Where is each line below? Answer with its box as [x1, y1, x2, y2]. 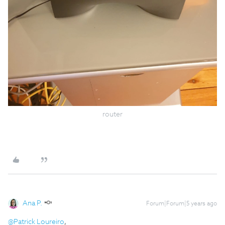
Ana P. [23, 199, 42, 207]
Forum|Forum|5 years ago [146, 200, 217, 207]
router [102, 110, 123, 118]
